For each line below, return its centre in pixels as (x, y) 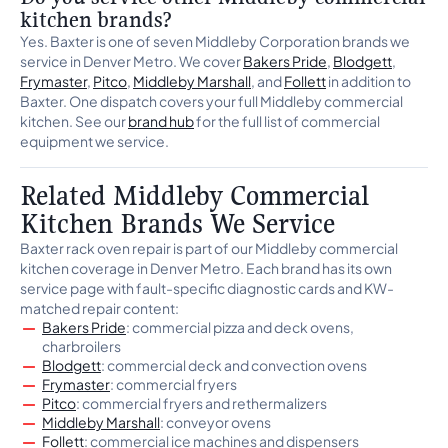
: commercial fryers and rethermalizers (201, 403)
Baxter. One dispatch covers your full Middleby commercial (211, 101)
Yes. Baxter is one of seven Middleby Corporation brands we (215, 41)
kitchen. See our (74, 121)
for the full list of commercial (287, 121)
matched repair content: (99, 308)
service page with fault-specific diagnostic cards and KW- (207, 288)
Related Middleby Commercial (194, 195)
